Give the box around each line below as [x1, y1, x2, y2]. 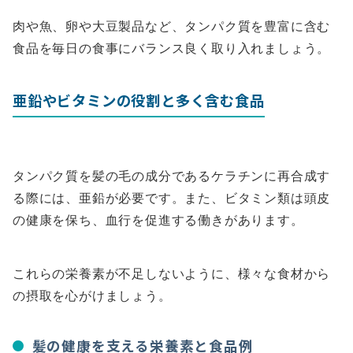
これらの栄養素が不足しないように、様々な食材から [13, 266, 331, 282]
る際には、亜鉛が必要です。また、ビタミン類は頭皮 [13, 190, 331, 206]
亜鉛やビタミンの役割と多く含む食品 [13, 90, 265, 111]
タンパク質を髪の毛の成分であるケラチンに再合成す [13, 168, 331, 184]
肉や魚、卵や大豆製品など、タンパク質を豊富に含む [13, 18, 331, 35]
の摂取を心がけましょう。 [13, 288, 172, 304]
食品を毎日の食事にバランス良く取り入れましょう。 [13, 40, 331, 57]
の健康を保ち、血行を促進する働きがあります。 [13, 212, 304, 229]
